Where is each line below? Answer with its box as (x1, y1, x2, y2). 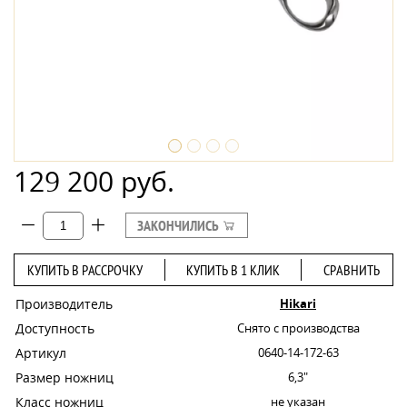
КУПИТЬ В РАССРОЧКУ (27, 260, 144, 279)
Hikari (280, 294, 316, 312)
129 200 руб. (14, 163, 174, 200)
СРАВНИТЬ (323, 260, 380, 279)
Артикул (15, 343, 66, 362)
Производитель (15, 294, 113, 313)
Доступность (15, 319, 94, 337)
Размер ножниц (15, 368, 114, 386)
